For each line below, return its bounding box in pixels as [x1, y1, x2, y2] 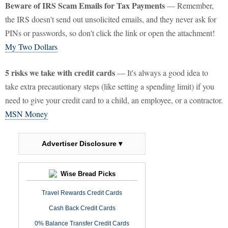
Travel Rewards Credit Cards [42, 189, 122, 197]
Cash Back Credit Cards [48, 205, 116, 212]
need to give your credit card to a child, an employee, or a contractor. [5, 95, 223, 106]
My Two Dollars [5, 41, 58, 52]
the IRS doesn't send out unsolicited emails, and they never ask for [5, 14, 216, 25]
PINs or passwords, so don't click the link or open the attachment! [5, 27, 215, 39]
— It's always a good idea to [115, 67, 208, 78]
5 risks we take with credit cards [5, 67, 115, 79]
